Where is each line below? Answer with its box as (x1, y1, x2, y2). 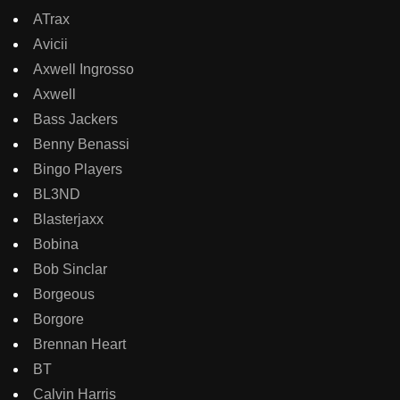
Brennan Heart (33, 337, 126, 353)
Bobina (33, 237, 79, 253)
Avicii (33, 37, 68, 53)
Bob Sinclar (33, 262, 107, 278)
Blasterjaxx (33, 212, 104, 228)
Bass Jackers (33, 112, 118, 128)
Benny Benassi (33, 137, 129, 153)
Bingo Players (33, 162, 122, 178)
